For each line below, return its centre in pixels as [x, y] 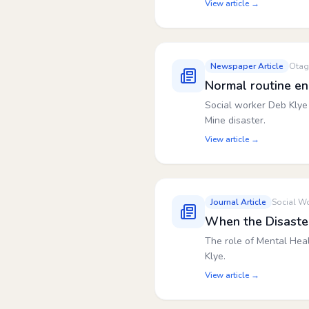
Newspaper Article [247, 66]
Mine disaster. [235, 120]
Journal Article [238, 202]
